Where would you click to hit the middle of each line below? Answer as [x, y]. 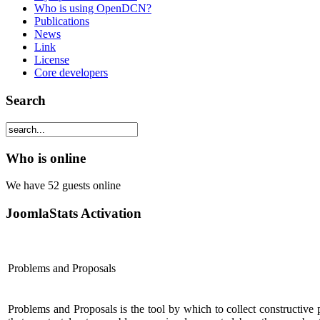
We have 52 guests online [63, 186]
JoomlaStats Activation [74, 214]
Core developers [71, 73]
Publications [62, 21]
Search [26, 101]
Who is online [46, 158]
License [52, 60]
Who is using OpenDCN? [93, 9]
